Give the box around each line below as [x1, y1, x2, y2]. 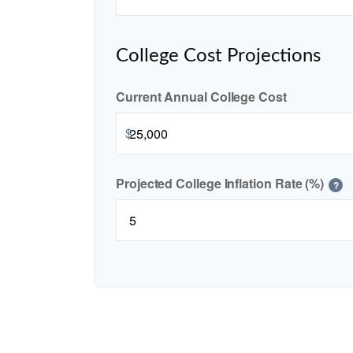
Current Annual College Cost [116, 87, 287, 106]
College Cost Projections [116, 46, 321, 66]
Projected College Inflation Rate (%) [116, 174, 325, 193]
